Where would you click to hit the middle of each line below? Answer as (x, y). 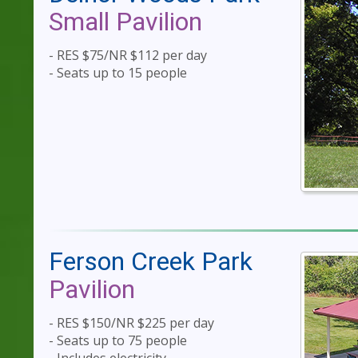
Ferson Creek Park (151, 261)
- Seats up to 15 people (118, 73)
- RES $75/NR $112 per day (128, 56)
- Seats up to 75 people (118, 341)
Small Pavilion (125, 22)
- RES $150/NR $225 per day (131, 323)
